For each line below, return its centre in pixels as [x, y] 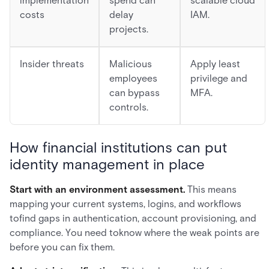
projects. [129, 29]
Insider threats [52, 64]
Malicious [131, 64]
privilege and [219, 78]
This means [212, 189]
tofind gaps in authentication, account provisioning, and [133, 218]
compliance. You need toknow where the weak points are [134, 233]
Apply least [215, 64]
